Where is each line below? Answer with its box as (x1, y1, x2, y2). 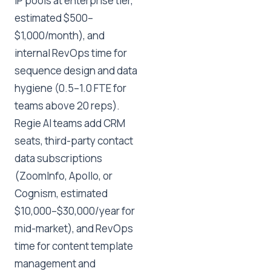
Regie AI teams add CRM (15, 116, 125, 130)
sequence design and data (15, 64, 137, 77)
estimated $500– (15, 11, 93, 25)
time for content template (15, 239, 133, 253)
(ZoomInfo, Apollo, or (15, 169, 113, 183)
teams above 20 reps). (15, 99, 120, 113)
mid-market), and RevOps (15, 221, 133, 235)
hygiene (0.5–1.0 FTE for (15, 81, 126, 95)
